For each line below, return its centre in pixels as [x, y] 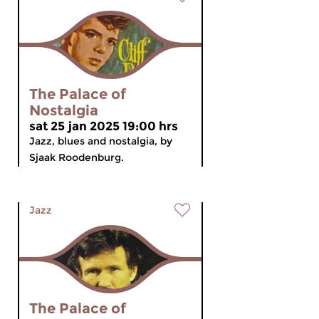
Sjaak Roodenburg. [77, 157]
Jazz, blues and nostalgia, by [101, 141]
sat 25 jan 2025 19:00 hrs [104, 126]
